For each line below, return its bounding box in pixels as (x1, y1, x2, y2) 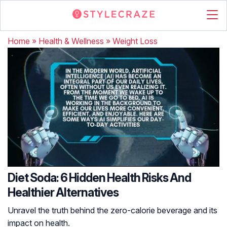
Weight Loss (112, 36, 158, 46)
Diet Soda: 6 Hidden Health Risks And (8, 171, 191, 185)
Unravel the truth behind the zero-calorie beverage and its (8, 205, 217, 215)
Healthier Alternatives (8, 185, 119, 200)
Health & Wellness (39, 36, 104, 46)
